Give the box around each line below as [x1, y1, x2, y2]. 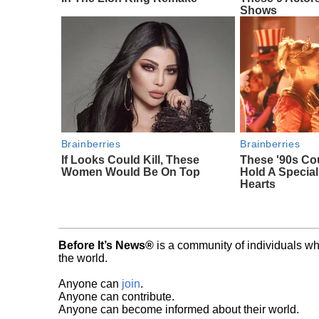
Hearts [240, 177, 276, 190]
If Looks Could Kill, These [61, 153, 199, 166]
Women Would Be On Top [61, 165, 200, 178]
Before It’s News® [58, 239, 154, 251]
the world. [58, 251, 108, 264]
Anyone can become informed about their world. [58, 303, 299, 315]
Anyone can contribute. [58, 290, 174, 303]
